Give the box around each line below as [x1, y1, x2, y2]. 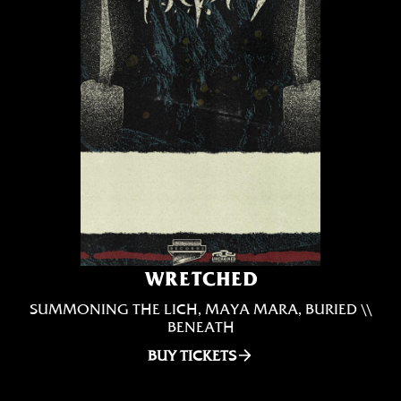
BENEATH [166, 318, 235, 336]
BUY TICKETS [147, 346, 236, 364]
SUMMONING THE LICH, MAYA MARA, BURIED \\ [30, 300, 371, 318]
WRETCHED [143, 267, 258, 290]
